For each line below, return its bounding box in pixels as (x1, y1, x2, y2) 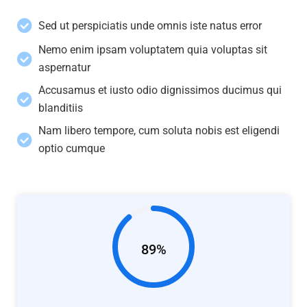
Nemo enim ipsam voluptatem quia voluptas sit (38, 43, 267, 57)
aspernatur (38, 61, 90, 75)
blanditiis (38, 101, 83, 115)
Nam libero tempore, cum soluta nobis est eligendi (38, 124, 280, 138)
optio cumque (38, 142, 105, 156)
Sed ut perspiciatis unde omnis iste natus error (38, 19, 262, 32)
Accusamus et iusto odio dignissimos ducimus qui (38, 84, 282, 97)
